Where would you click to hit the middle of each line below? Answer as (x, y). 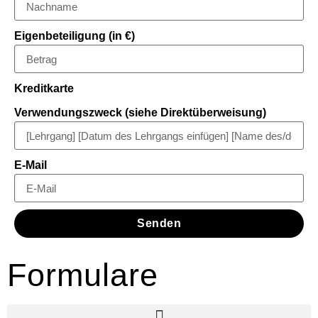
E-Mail (31, 165)
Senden (159, 224)
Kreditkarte (44, 89)
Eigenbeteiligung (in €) (75, 36)
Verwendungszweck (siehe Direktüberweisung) (140, 113)
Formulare (83, 275)
